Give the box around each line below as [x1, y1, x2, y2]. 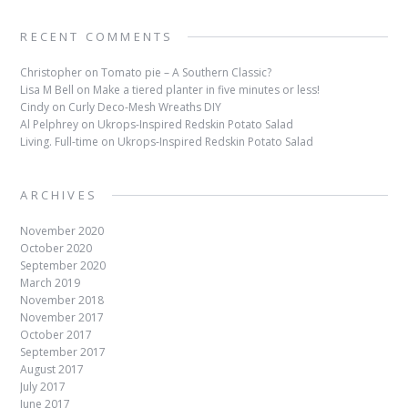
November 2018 [20, 292, 105, 308]
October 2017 [20, 327, 93, 342]
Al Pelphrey [20, 117, 79, 132]
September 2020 [20, 258, 107, 273]
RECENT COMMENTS [20, 28, 174, 45]
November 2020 [20, 223, 105, 239]
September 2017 [20, 344, 107, 360]
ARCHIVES [20, 187, 98, 203]
